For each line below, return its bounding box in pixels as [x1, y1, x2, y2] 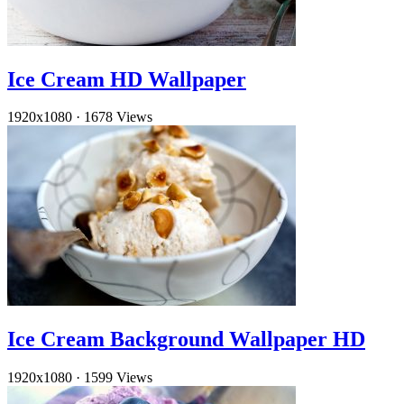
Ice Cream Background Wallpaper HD [7, 327, 365, 352]
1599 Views [84, 370, 152, 386]
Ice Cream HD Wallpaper [7, 67, 246, 91]
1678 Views [84, 109, 152, 125]
